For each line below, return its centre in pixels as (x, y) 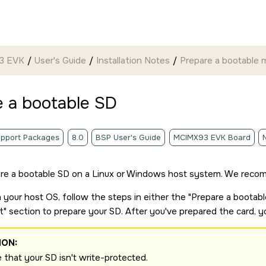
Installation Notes (133, 60)
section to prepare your (58, 211)
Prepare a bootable (221, 60)
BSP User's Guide (128, 137)
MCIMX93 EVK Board (212, 137)
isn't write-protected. (102, 258)
